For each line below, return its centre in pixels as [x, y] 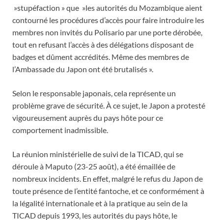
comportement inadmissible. [60, 130]
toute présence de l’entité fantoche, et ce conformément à [108, 191]
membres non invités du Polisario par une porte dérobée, [107, 32]
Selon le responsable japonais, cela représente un [94, 93]
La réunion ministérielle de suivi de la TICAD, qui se [98, 154]
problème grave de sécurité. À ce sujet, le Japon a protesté [109, 106]
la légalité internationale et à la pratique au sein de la [100, 203]
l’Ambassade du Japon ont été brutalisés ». [83, 69]
